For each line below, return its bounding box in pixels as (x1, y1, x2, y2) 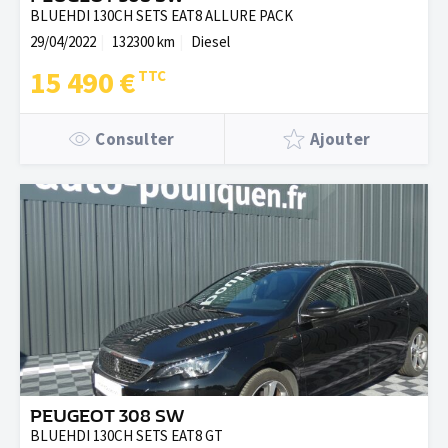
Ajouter (309, 128, 370, 150)
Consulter (95, 128, 175, 150)
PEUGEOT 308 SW (30, 406, 184, 427)
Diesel (191, 32, 230, 51)
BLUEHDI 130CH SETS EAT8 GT (30, 426, 223, 445)
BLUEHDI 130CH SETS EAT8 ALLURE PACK (30, 6, 293, 25)
